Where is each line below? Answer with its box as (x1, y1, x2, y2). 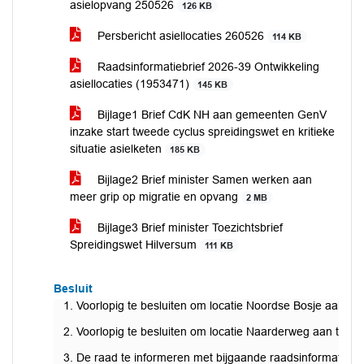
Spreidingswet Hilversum (70, 238, 200, 251)
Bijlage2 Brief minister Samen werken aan (94, 173, 312, 186)
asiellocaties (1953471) (70, 77, 193, 90)
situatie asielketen (70, 142, 165, 155)
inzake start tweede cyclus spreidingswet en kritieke (70, 125, 335, 138)
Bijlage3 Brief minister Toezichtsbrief (94, 221, 283, 234)
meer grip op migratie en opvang (70, 190, 241, 203)
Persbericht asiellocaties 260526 (94, 29, 267, 42)
